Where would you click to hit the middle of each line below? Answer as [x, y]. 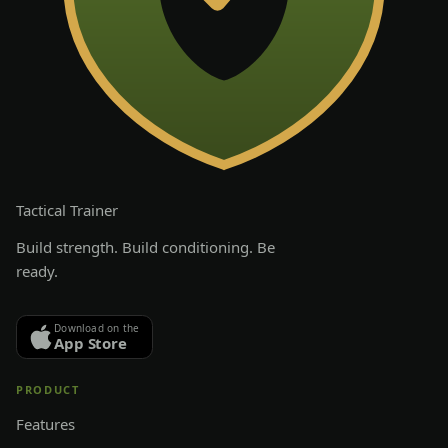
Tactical [41, 209]
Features [45, 423]
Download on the [97, 327]
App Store [90, 342]
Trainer [94, 209]
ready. [37, 270]
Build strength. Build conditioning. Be [145, 246]
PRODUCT [48, 389]
